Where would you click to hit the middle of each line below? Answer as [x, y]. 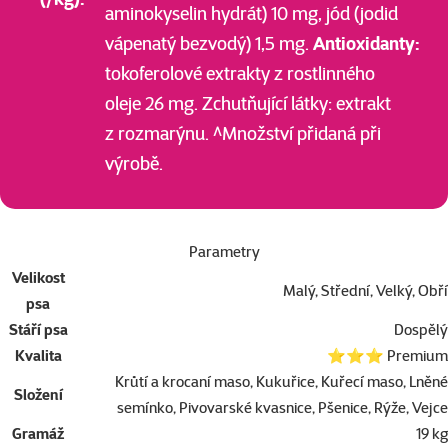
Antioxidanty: [366, 44]
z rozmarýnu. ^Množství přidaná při [243, 134]
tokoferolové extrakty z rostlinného [240, 74]
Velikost [38, 278]
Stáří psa [38, 330]
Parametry [224, 252]
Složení [38, 395]
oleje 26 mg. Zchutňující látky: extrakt [248, 104]
